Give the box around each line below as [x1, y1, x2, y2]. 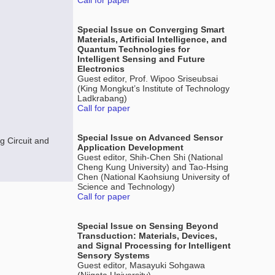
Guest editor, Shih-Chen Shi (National [77, 152, 223, 162]
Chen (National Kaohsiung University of [77, 172, 230, 182]
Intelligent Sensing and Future [77, 54, 205, 64]
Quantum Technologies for [77, 44, 190, 54]
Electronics [77, 64, 125, 74]
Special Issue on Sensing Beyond [77, 221, 219, 231]
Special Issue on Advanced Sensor [77, 133, 223, 142]
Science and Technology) [77, 182, 175, 192]
